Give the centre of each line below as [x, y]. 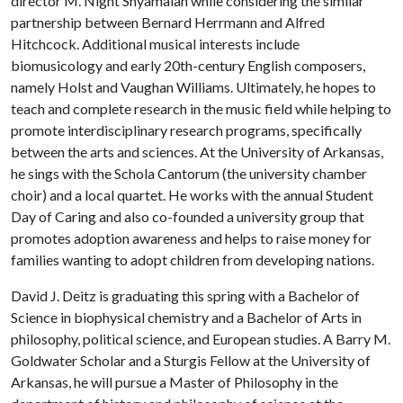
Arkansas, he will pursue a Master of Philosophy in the [175, 382]
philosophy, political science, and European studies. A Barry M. [201, 339]
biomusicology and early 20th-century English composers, [188, 65]
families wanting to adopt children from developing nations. [193, 260]
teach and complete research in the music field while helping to [201, 108]
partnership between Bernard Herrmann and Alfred [168, 22]
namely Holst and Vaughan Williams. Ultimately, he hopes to [193, 87]
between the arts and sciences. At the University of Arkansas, [197, 152]
